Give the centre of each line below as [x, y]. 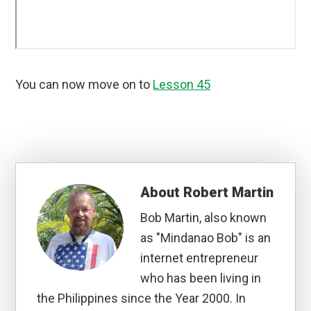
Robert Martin [229, 193]
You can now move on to [84, 85]
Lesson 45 [182, 85]
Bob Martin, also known [204, 218]
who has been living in [201, 278]
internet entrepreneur [200, 258]
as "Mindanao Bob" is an [206, 238]
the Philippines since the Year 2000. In [142, 299]
